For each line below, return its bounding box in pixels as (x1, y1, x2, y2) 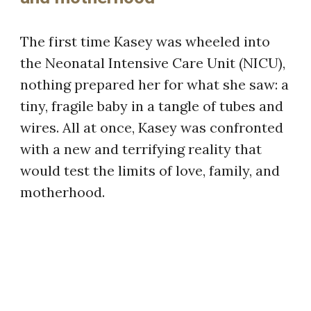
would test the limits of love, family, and (20, 161, 280, 179)
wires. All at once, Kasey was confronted (20, 118, 284, 136)
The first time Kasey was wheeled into (20, 32, 271, 50)
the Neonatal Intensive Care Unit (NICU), (20, 53, 286, 72)
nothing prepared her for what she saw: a (20, 75, 289, 93)
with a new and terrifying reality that (20, 140, 262, 158)
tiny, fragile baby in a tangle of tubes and (20, 96, 284, 115)
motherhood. (20, 183, 106, 201)
